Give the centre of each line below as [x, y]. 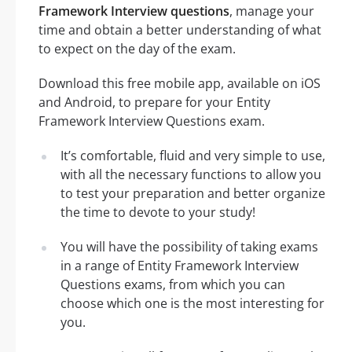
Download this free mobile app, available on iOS [180, 83]
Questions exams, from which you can [173, 284]
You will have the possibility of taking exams [189, 246]
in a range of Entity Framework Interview [180, 265]
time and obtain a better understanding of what [180, 29]
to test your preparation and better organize [193, 193]
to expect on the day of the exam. [137, 48]
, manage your [272, 11]
